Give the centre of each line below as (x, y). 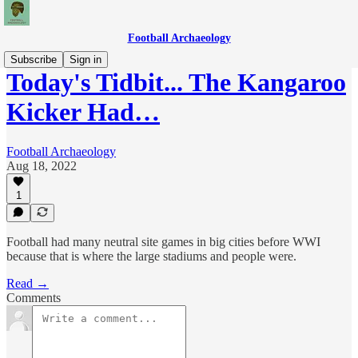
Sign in (86, 60)
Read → (28, 283)
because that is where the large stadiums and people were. (151, 256)
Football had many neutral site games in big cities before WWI (163, 242)
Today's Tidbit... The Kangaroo (176, 83)
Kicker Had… (83, 112)
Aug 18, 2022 (42, 165)
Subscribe (34, 60)
